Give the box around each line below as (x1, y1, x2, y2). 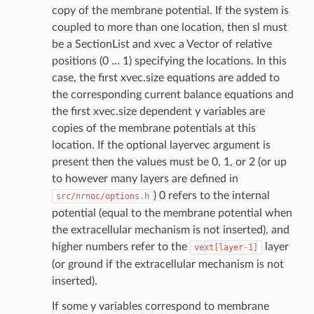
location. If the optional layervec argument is (51, 139, 271, 151)
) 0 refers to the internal (153, 190, 270, 202)
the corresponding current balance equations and (51, 89, 294, 101)
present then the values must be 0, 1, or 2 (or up (51, 156, 287, 168)
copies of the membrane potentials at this (51, 123, 256, 135)
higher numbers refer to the (51, 241, 190, 253)
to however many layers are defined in (51, 173, 238, 185)
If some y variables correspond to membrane (51, 301, 269, 313)
